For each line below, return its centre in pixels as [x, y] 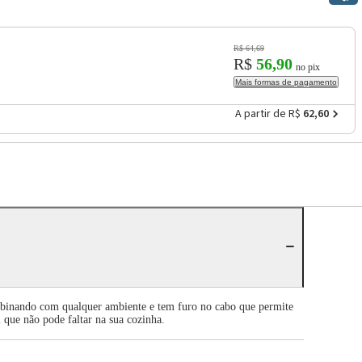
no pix [308, 67]
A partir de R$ [268, 114]
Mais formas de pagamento [286, 82]
